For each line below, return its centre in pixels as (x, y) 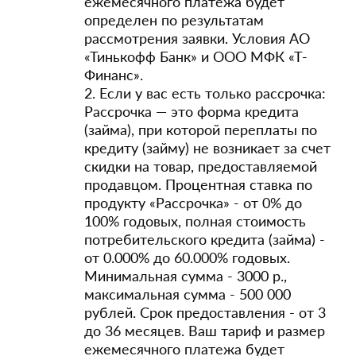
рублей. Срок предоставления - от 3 (205, 312)
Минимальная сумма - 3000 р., (186, 276)
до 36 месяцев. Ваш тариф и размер (205, 331)
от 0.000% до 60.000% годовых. (187, 257)
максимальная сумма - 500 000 (188, 294)
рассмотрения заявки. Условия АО (197, 38)
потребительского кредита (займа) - (205, 239)
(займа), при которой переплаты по (201, 130)
